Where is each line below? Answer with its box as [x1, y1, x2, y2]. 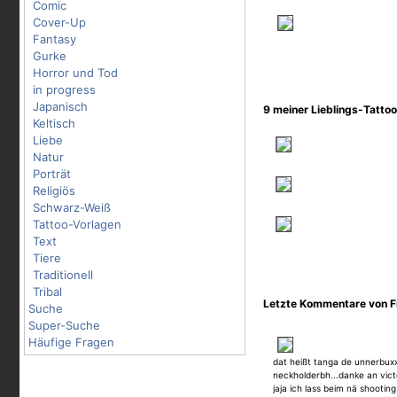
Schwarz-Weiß [33, 200, 111, 214]
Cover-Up [33, 15, 86, 29]
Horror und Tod [33, 66, 118, 80]
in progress [33, 82, 96, 97]
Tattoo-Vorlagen [33, 217, 121, 231]
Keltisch [33, 116, 75, 130]
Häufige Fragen [28, 335, 114, 349]
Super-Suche [28, 318, 100, 332]
